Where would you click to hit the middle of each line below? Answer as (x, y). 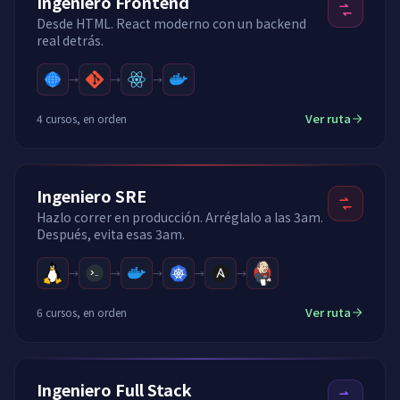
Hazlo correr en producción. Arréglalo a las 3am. (180, 217)
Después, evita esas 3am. (111, 234)
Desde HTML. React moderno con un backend (171, 23)
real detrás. (70, 40)
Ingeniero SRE (92, 196)
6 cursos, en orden (82, 312)
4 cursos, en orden (82, 118)
